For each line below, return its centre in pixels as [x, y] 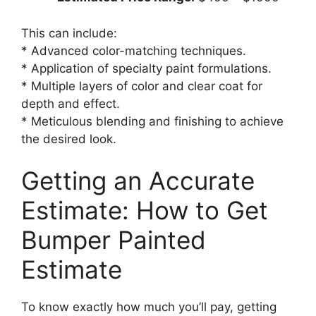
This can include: [69, 33]
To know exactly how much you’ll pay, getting [149, 307]
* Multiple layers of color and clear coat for [142, 86]
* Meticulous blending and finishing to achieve [152, 121]
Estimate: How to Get [145, 210]
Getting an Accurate [138, 181]
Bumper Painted [114, 240]
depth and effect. [71, 103]
